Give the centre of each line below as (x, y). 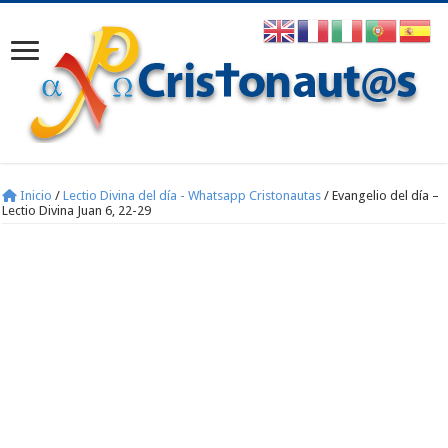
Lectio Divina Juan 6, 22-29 (77, 210)
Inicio (35, 195)
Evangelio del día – (386, 195)
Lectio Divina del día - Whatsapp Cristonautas (192, 195)
